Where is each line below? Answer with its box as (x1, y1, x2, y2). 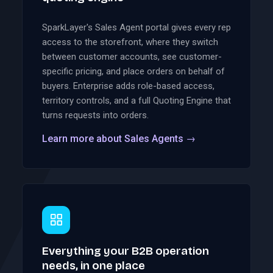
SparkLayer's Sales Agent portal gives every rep (42, 21, 231, 33)
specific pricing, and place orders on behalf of (42, 65, 225, 77)
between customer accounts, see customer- (42, 51, 222, 62)
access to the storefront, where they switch (42, 36, 218, 48)
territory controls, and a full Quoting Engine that (42, 94, 231, 106)
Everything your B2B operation (42, 244, 209, 258)
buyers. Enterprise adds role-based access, (42, 80, 214, 91)
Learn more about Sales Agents (42, 132, 186, 144)
